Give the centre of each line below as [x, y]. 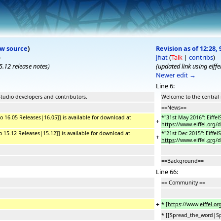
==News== [174, 108]
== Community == [183, 183]
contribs [201, 57]
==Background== [183, 161]
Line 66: [167, 172]
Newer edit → [176, 75]
